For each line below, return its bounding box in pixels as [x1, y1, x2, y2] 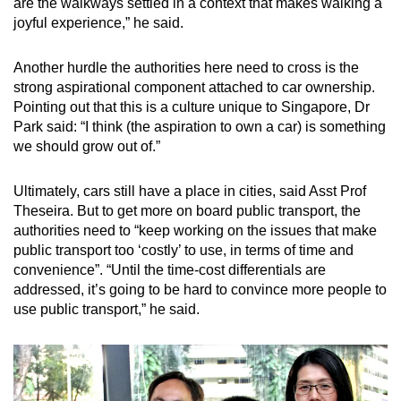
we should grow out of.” [13, 138, 160, 154]
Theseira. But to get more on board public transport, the [13, 202, 361, 218]
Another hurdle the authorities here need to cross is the [13, 59, 359, 75]
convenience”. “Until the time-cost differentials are [13, 261, 326, 277]
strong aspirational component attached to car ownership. [13, 79, 375, 95]
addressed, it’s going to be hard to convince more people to [13, 281, 387, 297]
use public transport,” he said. [13, 301, 200, 317]
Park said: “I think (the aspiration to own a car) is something [13, 118, 386, 134]
